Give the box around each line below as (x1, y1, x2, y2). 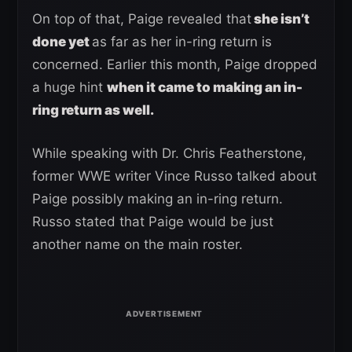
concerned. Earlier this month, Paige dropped (32, 57, 317, 73)
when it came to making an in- (107, 79, 302, 96)
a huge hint (32, 79, 107, 96)
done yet (32, 34, 92, 50)
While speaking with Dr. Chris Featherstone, (32, 145, 306, 162)
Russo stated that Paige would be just (32, 214, 273, 230)
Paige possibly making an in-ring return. (32, 191, 283, 207)
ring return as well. (32, 102, 154, 119)
